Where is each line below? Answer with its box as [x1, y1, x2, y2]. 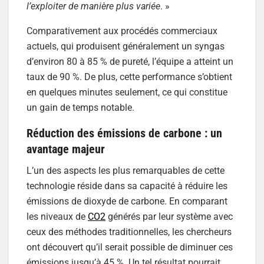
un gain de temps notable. [27, 102, 134, 114]
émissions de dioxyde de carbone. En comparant [27, 195, 227, 207]
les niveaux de [27, 210, 88, 222]
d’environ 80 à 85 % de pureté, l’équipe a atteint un [27, 56, 233, 68]
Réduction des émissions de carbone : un [27, 126, 222, 140]
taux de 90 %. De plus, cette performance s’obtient [27, 71, 232, 83]
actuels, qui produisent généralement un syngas [27, 41, 225, 52]
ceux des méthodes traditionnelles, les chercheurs [27, 226, 232, 237]
